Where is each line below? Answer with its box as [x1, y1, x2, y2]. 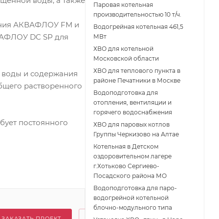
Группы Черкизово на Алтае [93, 131, 179, 138]
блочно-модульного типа [93, 204, 172, 212]
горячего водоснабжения [93, 109, 172, 116]
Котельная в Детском [93, 143, 158, 151]
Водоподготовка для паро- [93, 184, 177, 192]
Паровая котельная [93, 1, 153, 9]
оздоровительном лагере [93, 153, 172, 160]
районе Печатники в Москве [93, 77, 180, 85]
